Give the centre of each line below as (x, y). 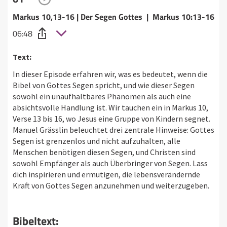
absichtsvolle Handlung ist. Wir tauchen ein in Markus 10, (110, 107)
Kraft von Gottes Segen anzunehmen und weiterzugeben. (111, 185)
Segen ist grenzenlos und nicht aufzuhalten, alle (97, 141)
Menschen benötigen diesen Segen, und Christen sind (104, 152)
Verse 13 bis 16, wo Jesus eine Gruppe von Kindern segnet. (111, 118)
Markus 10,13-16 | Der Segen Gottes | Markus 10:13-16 (113, 16)
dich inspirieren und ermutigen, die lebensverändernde (106, 174)
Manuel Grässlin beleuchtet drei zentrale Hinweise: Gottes (113, 129)
